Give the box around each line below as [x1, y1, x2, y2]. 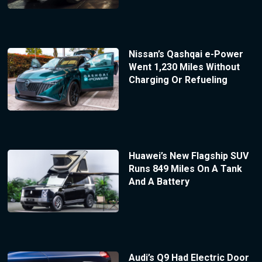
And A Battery [128, 176, 189, 188]
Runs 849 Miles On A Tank [128, 163, 242, 175]
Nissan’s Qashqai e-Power [128, 49, 243, 60]
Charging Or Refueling [128, 74, 227, 86]
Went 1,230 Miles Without [128, 61, 240, 73]
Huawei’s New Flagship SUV [128, 150, 249, 162]
